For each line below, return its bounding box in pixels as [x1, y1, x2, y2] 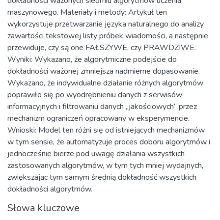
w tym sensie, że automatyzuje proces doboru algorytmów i [7, 137, 210, 147]
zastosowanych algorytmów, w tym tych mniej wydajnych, [7, 160, 203, 171]
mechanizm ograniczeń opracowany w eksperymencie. [7, 113, 190, 124]
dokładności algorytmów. [7, 184, 92, 194]
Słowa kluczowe [7, 201, 80, 215]
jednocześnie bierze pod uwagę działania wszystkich [7, 148, 185, 159]
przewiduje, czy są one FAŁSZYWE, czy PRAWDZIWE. [7, 42, 196, 53]
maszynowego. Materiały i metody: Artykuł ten [7, 7, 167, 18]
